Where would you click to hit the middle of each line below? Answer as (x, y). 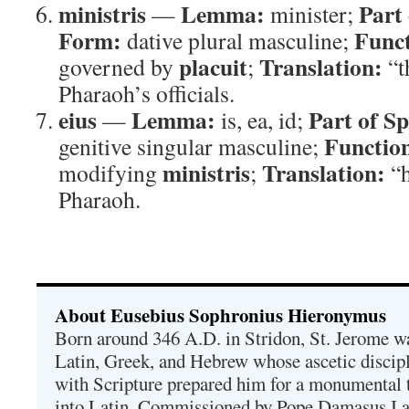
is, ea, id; (262, 120)
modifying (110, 173)
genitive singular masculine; (191, 146)
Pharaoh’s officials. (147, 93)
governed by (119, 67)
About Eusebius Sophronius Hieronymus (220, 315)
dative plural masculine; (238, 40)
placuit (213, 67)
